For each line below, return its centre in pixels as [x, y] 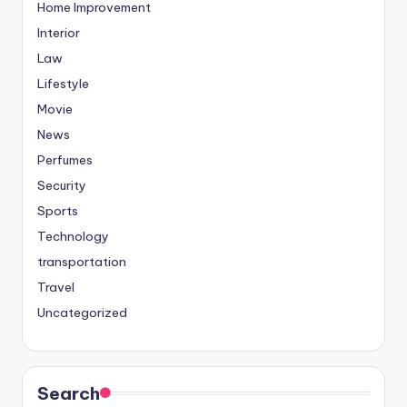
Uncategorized [82, 312]
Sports [58, 210]
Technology [73, 236]
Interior [59, 32]
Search [69, 393]
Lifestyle [63, 83]
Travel [56, 287]
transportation [82, 261]
